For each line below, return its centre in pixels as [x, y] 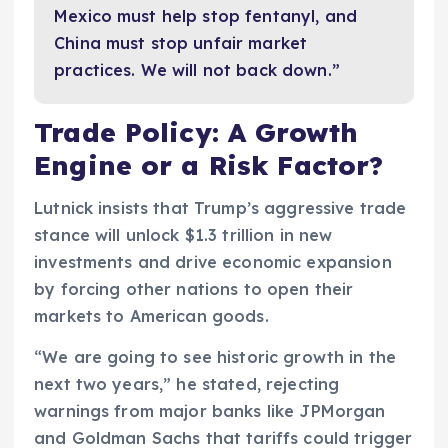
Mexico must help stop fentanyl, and [206, 15]
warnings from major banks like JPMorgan [210, 410]
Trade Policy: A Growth [196, 133]
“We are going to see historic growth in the [215, 356]
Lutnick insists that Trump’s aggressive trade [220, 207]
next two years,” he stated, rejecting [187, 383]
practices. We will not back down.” [197, 69]
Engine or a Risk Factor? [209, 166]
